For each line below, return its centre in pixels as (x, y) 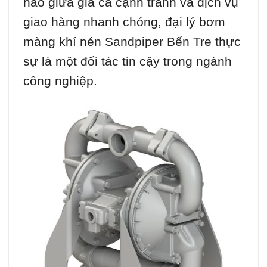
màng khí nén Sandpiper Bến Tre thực (132, 42)
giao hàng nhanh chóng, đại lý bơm (124, 22)
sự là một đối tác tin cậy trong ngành (128, 61)
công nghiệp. (60, 81)
